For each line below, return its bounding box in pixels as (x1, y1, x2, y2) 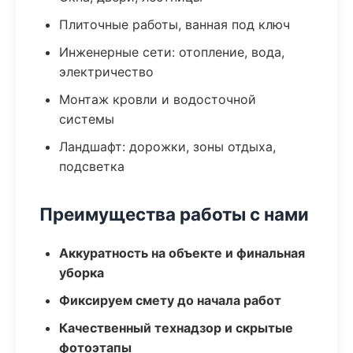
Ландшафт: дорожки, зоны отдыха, (59, 139, 276, 154)
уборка (59, 265, 104, 281)
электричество (59, 64, 154, 80)
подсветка (59, 158, 124, 174)
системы (59, 111, 114, 127)
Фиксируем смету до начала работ (59, 292, 281, 308)
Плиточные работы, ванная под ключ (59, 17, 290, 32)
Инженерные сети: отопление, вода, (59, 44, 284, 60)
